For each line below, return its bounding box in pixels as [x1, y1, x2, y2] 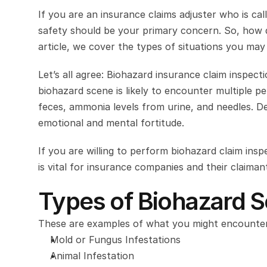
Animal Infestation [50, 250, 134, 262]
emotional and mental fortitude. [38, 117, 184, 129]
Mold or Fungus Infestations [50, 234, 181, 246]
